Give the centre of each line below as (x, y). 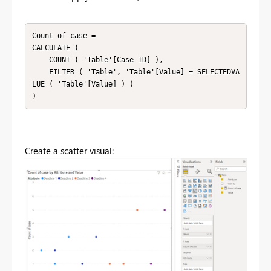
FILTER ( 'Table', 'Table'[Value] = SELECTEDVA (40, 72)
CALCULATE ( (55, 48)
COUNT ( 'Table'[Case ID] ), (40, 60)
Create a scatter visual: (69, 150)
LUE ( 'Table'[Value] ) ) (83, 84)
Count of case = (64, 36)
